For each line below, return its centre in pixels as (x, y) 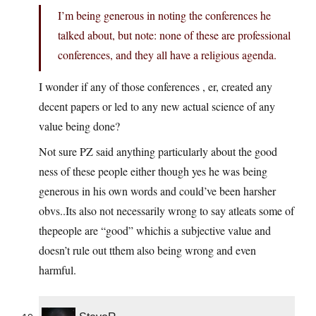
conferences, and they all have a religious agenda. (167, 55)
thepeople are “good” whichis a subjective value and (155, 231)
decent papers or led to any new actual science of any (157, 107)
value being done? (79, 126)
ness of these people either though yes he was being (153, 171)
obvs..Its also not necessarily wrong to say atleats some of (166, 211)
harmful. (57, 270)
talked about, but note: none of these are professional (174, 35)
